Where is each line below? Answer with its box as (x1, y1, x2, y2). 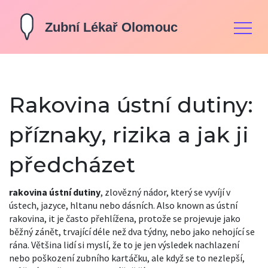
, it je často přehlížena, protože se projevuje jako (44, 212, 240, 224)
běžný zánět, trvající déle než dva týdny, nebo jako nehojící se (9, 226, 255, 237)
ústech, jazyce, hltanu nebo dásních (9, 199, 153, 211)
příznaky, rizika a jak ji (9, 121, 249, 148)
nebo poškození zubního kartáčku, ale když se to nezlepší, (9, 252, 245, 264)
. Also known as (153, 199, 217, 211)
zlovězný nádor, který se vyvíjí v (105, 186, 230, 198)
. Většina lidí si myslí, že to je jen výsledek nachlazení (28, 239, 239, 251)
